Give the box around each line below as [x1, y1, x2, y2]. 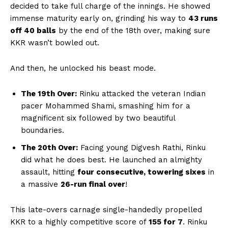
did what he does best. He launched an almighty [21, 155, 202, 164]
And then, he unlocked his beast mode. [10, 63, 156, 73]
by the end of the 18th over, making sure [56, 25, 210, 35]
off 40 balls [10, 25, 56, 35]
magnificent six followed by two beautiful [21, 113, 175, 123]
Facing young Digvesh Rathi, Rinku [78, 142, 206, 152]
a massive [21, 179, 61, 189]
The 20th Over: [21, 142, 78, 152]
